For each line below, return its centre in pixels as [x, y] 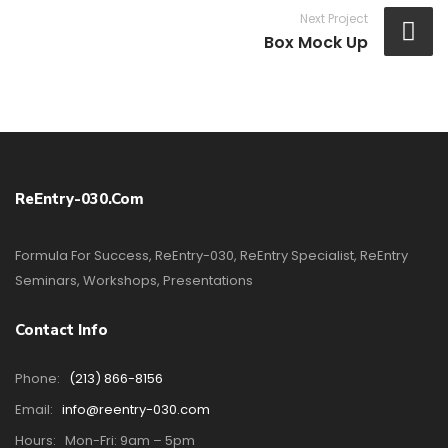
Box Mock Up [316, 42]
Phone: [39, 378]
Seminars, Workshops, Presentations [134, 280]
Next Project [334, 18]
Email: [35, 409]
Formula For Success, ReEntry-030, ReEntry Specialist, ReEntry [211, 255]
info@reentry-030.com [136, 409]
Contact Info [61, 330]
